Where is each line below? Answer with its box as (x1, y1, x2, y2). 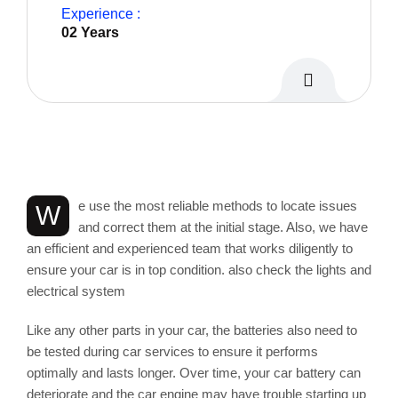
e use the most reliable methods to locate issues (78, 198, 357, 214)
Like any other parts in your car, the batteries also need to (27, 322, 357, 338)
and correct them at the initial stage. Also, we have (78, 219, 368, 235)
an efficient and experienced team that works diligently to (27, 241, 353, 257)
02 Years (61, 25, 119, 41)
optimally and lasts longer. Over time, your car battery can (27, 365, 361, 381)
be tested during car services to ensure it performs (27, 344, 318, 360)
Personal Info (27, 147, 197, 179)
